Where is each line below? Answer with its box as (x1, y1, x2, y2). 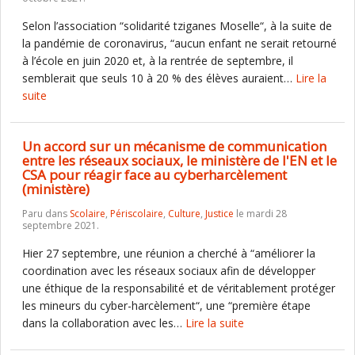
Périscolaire (110, 207, 163, 220)
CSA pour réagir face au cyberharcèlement (22, 166, 287, 184)
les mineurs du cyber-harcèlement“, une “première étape (22, 298, 311, 313)
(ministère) (22, 180, 90, 198)
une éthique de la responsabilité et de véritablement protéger (22, 281, 335, 296)
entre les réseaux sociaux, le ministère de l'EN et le (22, 151, 337, 170)
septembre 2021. (22, 219, 99, 232)
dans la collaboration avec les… (22, 315, 185, 330)
